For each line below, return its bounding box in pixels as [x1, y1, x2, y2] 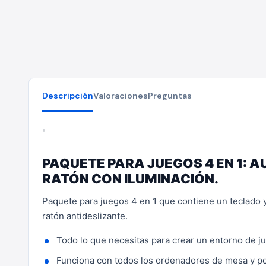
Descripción [42, 90, 93, 101]
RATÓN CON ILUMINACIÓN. [42, 171, 218, 186]
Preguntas [148, 90, 192, 101]
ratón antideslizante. [42, 210, 128, 221]
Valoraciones [93, 90, 148, 101]
